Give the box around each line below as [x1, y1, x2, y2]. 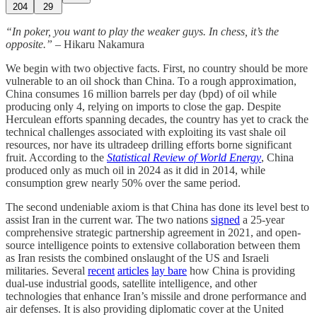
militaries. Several [6, 264, 88, 277]
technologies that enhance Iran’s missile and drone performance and [6, 289, 306, 302]
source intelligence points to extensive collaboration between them [6, 238, 300, 251]
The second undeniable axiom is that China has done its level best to [6, 200, 309, 213]
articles [117, 264, 149, 277]
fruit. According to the [6, 151, 107, 163]
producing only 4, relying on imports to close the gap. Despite [6, 100, 281, 113]
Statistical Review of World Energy [107, 151, 261, 163]
